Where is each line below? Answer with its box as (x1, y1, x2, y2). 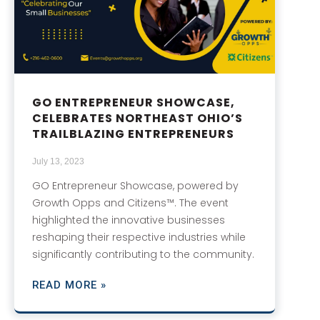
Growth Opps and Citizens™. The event (32, 195, 229, 210)
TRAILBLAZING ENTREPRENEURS (32, 125, 234, 142)
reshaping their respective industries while (32, 229, 246, 244)
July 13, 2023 (32, 156, 84, 166)
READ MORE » (32, 278, 106, 291)
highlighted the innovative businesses (32, 212, 225, 227)
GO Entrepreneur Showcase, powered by (32, 178, 239, 193)
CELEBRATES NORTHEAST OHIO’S (32, 109, 243, 126)
